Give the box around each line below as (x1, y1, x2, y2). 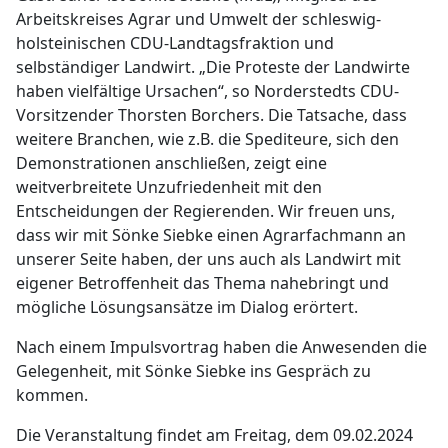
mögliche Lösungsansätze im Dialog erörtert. (16, 296, 358, 318)
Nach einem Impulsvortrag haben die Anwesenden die (16, 336, 427, 358)
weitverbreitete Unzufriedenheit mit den (16, 176, 322, 198)
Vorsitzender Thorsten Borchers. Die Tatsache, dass (16, 104, 407, 126)
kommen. (16, 384, 88, 406)
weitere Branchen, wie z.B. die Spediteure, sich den (16, 128, 399, 150)
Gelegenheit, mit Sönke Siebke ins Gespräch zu (16, 360, 371, 382)
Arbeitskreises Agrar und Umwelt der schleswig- (16, 8, 381, 30)
